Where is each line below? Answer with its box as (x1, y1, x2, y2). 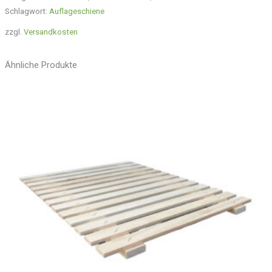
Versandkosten (23, 27, 78, 37)
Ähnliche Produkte (4, 59, 77, 71)
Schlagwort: (4, 6, 49, 16)
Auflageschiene (49, 6, 104, 16)
